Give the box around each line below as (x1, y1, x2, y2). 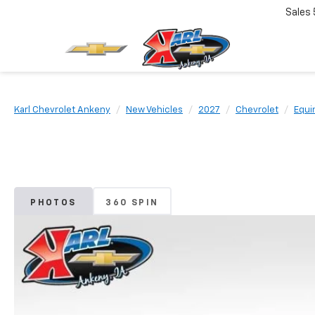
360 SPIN (105, 198, 159, 207)
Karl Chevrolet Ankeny (14, 105, 110, 115)
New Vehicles (126, 105, 183, 115)
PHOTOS (30, 198, 77, 207)
